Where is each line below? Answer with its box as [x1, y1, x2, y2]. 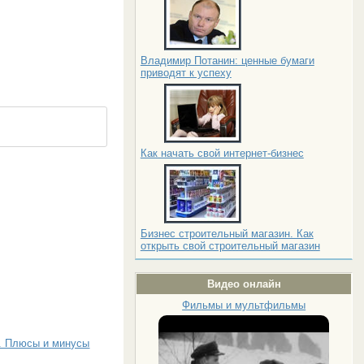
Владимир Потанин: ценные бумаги [140, 54, 314, 67]
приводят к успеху [140, 67, 232, 79]
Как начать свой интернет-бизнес [140, 147, 304, 159]
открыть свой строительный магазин [140, 240, 320, 252]
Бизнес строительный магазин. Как [140, 227, 314, 240]
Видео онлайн [206, 278, 281, 290]
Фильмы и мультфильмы [182, 299, 306, 311]
